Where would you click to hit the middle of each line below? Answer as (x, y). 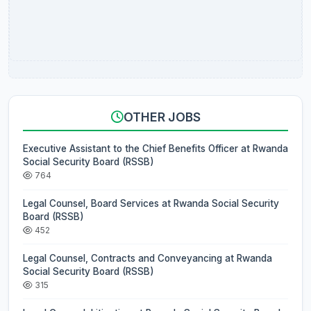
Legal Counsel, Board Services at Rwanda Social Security (151, 204)
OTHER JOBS (162, 117)
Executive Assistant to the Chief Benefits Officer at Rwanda (155, 149)
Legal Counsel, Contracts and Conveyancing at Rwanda (148, 258)
